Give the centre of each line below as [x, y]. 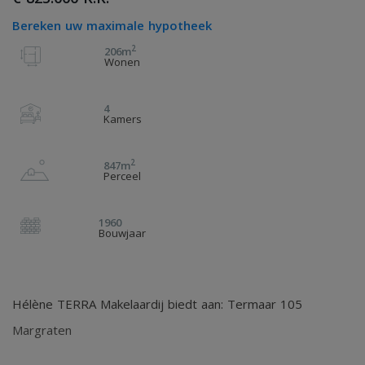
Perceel [122, 176]
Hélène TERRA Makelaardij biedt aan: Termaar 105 [157, 304]
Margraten [42, 330]
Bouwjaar [122, 233]
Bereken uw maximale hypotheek [112, 25]
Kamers [122, 119]
